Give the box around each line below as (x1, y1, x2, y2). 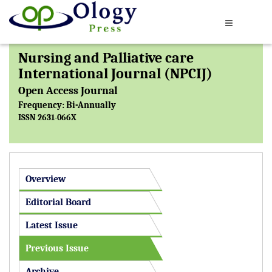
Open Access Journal (18, 84, 118, 97)
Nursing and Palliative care (18, 49, 194, 66)
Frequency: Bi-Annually (18, 99, 116, 110)
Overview (25, 173, 66, 185)
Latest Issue (25, 219, 78, 231)
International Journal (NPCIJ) (18, 64, 212, 82)
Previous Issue (25, 242, 89, 254)
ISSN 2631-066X (18, 112, 76, 122)
